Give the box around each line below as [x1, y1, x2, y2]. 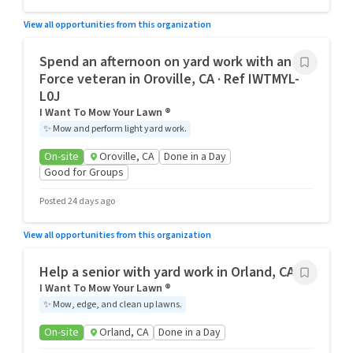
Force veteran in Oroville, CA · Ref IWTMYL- [39, 69, 299, 89]
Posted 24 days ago [39, 195, 115, 208]
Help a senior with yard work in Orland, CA [39, 262, 295, 282]
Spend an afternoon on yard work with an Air [39, 52, 310, 72]
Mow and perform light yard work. [53, 122, 187, 136]
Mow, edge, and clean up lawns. [53, 298, 182, 311]
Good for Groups [44, 165, 124, 180]
